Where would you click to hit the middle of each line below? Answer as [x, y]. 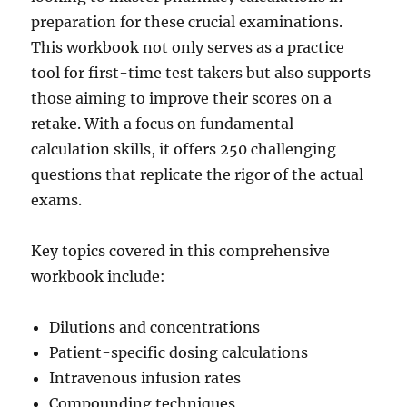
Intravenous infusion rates [145, 377]
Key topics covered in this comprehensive [181, 250]
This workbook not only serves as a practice [188, 47]
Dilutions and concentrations [155, 327]
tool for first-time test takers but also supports [201, 72]
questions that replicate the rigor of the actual [198, 174]
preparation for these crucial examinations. [187, 21]
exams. [57, 199]
